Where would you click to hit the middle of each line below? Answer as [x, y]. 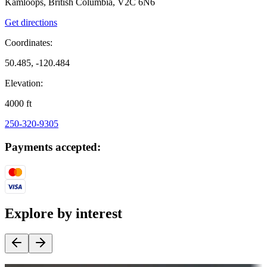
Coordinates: [29, 43]
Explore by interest [63, 213]
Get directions [31, 23]
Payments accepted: [53, 147]
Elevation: [24, 83]
